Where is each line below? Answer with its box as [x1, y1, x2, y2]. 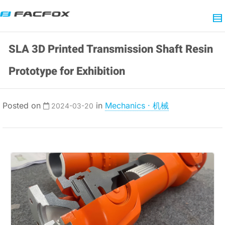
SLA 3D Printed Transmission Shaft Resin [9, 41, 213, 57]
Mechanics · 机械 [105, 100, 169, 110]
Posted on [3, 100, 43, 110]
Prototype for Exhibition [9, 63, 125, 79]
